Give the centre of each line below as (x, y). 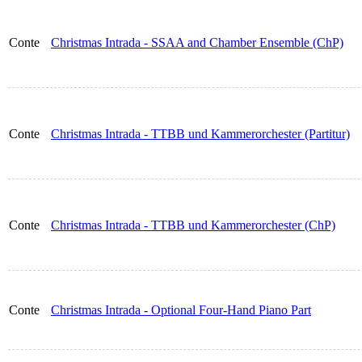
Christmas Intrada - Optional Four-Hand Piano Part (181, 310)
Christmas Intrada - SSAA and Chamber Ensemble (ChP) (197, 43)
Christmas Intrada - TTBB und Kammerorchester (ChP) (193, 225)
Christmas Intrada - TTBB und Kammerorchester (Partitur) (200, 134)
